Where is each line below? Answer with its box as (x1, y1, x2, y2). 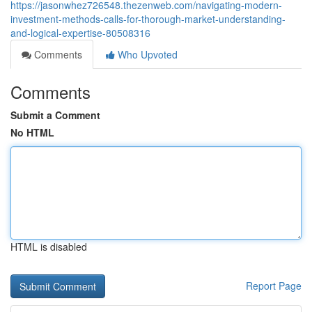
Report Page (246, 279, 302, 292)
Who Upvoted (115, 47, 178, 61)
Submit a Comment (10, 108, 100, 122)
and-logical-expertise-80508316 (10, 26, 150, 40)
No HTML (10, 125, 54, 139)
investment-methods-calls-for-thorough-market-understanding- (10, 12, 286, 26)
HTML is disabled (10, 240, 87, 253)
